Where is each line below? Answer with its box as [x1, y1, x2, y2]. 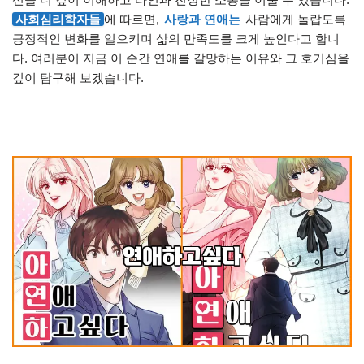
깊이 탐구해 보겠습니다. [12, 71, 144, 84]
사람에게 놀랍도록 [242, 12, 346, 26]
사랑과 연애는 [164, 12, 240, 26]
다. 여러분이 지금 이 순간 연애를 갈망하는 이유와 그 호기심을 [12, 51, 349, 65]
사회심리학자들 [15, 12, 101, 26]
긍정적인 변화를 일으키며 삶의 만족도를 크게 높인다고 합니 [12, 32, 340, 45]
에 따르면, [104, 12, 162, 26]
